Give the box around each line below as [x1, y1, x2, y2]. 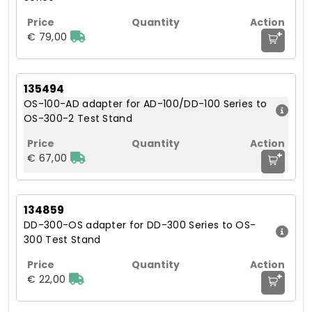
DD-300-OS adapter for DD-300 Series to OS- [24, 217, 256, 232]
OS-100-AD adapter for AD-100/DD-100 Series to [24, 96, 267, 111]
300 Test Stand [24, 232, 101, 247]
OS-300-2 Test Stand [24, 111, 133, 125]
